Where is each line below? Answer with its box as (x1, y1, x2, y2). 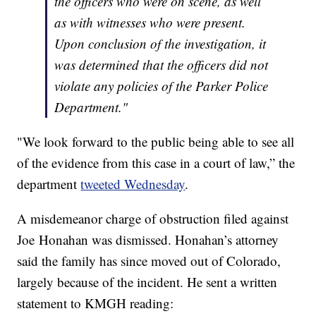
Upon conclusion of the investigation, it (54, 35, 267, 53)
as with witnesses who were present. (54, 13, 246, 32)
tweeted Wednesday (80, 175, 186, 193)
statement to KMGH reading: (17, 294, 174, 312)
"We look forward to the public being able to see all (17, 133, 295, 151)
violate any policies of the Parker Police (54, 77, 269, 95)
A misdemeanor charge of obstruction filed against (17, 209, 289, 228)
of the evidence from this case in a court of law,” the (17, 154, 296, 172)
